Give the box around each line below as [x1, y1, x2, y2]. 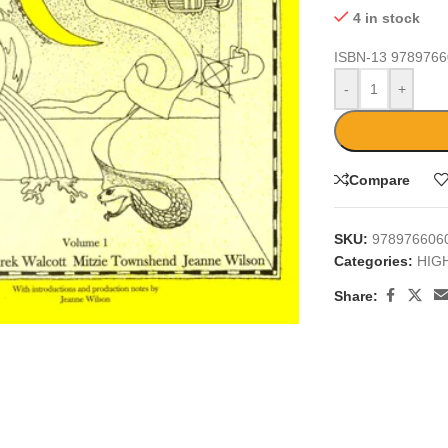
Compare [349, 171, 411, 188]
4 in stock [352, 10, 420, 26]
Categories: [334, 253, 414, 269]
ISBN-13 [334, 49, 392, 65]
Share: [334, 287, 379, 304]
